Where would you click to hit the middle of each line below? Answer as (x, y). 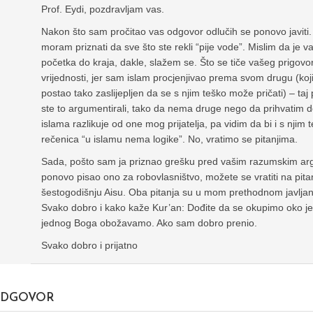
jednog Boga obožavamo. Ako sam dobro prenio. (149, 223)
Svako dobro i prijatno (89, 246)
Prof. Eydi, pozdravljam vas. (103, 9)
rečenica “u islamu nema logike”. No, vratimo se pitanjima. (169, 139)
